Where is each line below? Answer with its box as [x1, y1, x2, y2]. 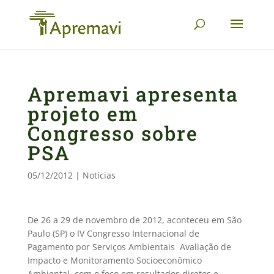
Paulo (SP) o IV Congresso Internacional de [27, 228, 199, 239]
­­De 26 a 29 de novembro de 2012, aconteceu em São [27, 214, 242, 226]
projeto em [27, 100, 138, 127]
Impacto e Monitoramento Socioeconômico [27, 254, 202, 266]
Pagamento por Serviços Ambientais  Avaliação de [27, 241, 231, 253]
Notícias [82, 169, 116, 181]
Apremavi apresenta [27, 81, 239, 107]
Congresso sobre [27, 120, 198, 146]
